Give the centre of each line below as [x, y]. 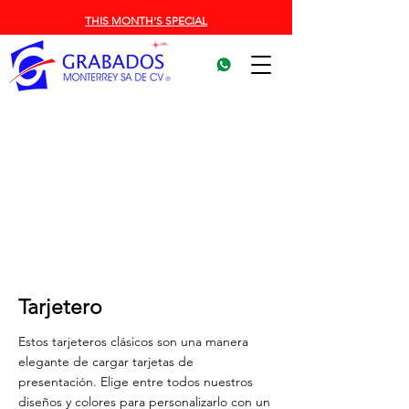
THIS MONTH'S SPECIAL [146, 21]
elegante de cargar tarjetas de [106, 362]
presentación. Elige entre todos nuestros [136, 382]
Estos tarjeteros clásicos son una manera [133, 341]
